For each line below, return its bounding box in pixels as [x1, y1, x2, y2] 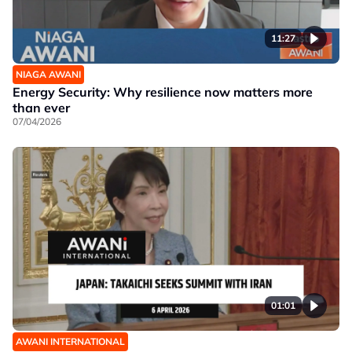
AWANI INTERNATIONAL [16, 335, 125, 347]
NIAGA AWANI [16, 68, 81, 80]
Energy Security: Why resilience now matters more [13, 84, 313, 100]
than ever [13, 100, 70, 115]
